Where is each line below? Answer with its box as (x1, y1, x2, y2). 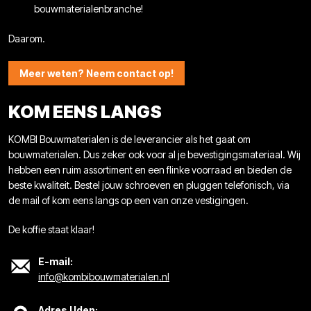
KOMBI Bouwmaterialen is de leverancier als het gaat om (8, 133, 251, 145)
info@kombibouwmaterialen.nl (38, 271, 169, 283)
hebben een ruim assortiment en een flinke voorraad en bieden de (8, 163, 292, 176)
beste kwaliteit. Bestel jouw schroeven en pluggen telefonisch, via (8, 178, 289, 191)
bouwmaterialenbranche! (34, 3, 143, 15)
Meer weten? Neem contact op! (19, 67, 174, 79)
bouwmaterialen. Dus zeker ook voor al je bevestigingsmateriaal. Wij (8, 148, 301, 160)
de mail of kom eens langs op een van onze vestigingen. (8, 194, 249, 206)
